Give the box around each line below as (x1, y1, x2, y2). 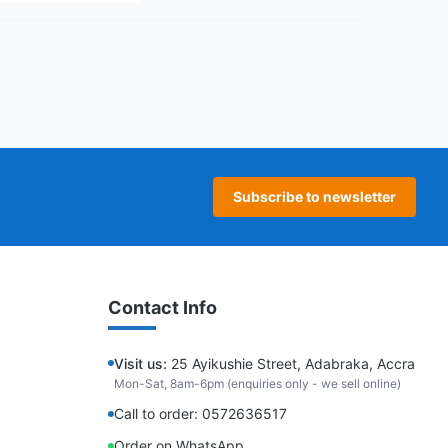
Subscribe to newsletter (233, 188, 396, 205)
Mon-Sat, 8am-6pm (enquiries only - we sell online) (114, 376, 401, 391)
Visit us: (114, 355, 167, 372)
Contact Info (108, 297, 217, 318)
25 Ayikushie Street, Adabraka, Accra (167, 355, 415, 372)
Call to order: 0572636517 (114, 405, 287, 422)
